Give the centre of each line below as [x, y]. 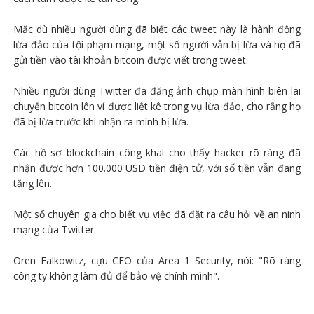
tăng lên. [32, 183]
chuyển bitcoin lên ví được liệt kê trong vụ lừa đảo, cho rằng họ [157, 106]
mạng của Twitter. [54, 229]
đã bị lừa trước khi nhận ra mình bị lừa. [101, 121]
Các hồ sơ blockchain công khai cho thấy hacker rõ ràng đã [157, 152]
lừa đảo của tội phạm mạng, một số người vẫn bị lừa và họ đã [157, 44]
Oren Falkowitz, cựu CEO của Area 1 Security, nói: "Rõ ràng [157, 260]
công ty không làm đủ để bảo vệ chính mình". [116, 275]
